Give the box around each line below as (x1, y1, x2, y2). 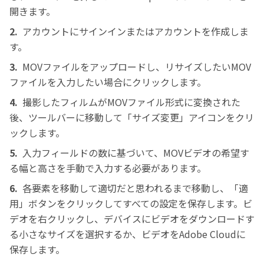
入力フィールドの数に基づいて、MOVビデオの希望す (22, 145, 249, 160)
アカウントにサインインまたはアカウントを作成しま (22, 24, 249, 38)
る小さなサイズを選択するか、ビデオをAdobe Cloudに (9, 226, 246, 241)
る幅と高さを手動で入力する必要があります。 (9, 160, 206, 175)
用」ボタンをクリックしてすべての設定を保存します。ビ (9, 196, 252, 210)
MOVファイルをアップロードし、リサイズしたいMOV (22, 59, 251, 74)
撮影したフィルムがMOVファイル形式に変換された (22, 94, 240, 109)
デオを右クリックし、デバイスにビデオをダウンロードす (9, 211, 255, 226)
